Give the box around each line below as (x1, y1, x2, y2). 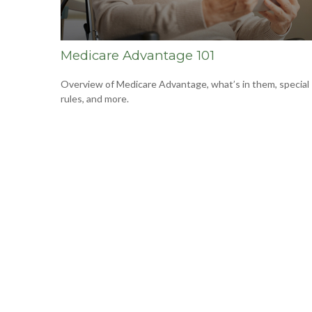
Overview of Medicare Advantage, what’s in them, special (61, 78, 309, 91)
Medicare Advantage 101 (61, 47, 214, 64)
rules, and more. (61, 93, 129, 105)
